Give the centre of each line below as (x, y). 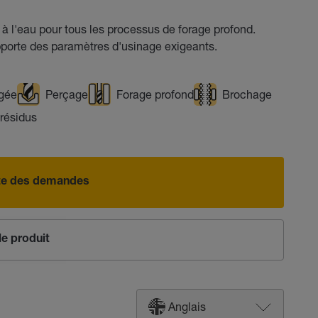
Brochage (247, 94)
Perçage (66, 94)
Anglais (187, 306)
